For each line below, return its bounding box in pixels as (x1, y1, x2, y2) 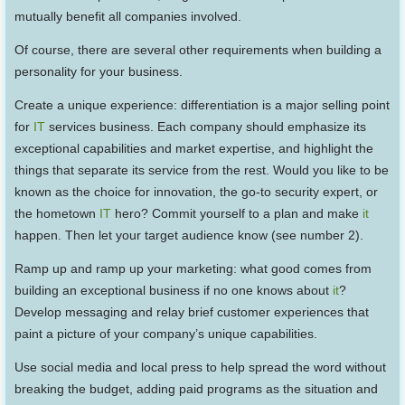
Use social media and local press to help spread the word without (14, 359, 387, 374)
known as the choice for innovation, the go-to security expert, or (14, 184, 379, 199)
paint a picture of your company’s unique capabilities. (14, 325, 318, 341)
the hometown (14, 205, 100, 221)
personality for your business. (14, 63, 184, 79)
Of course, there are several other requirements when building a (14, 42, 382, 57)
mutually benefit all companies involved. (14, 8, 242, 24)
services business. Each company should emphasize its (45, 118, 367, 134)
